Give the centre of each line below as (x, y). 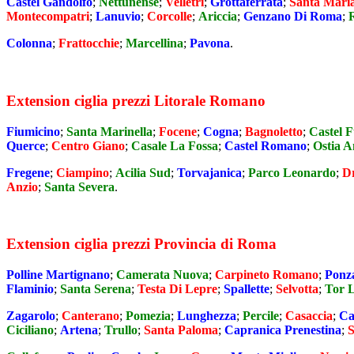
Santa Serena (96, 289)
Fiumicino (33, 131)
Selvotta (297, 289)
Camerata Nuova (162, 275)
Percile (261, 316)
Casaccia (309, 316)
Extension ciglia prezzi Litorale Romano (136, 101)
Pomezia (148, 316)
